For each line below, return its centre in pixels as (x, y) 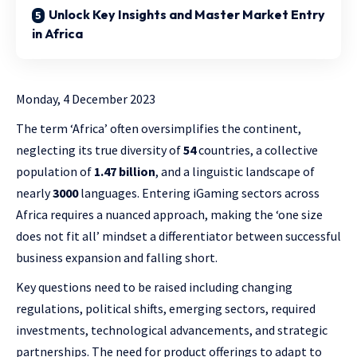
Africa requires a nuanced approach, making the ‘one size (169, 214)
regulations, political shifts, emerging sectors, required (166, 308)
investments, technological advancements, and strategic (172, 330)
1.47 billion (125, 171)
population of (55, 171)
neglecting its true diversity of (100, 150)
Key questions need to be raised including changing (154, 287)
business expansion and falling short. (117, 257)
